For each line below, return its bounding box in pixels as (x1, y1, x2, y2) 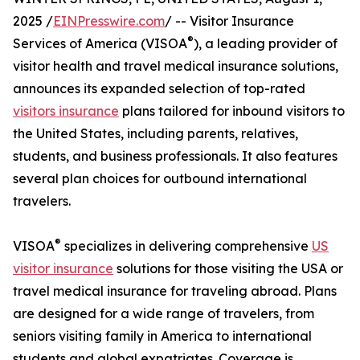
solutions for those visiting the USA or (113, 260, 343, 277)
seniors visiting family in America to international (13, 328, 312, 345)
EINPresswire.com (53, 13, 165, 30)
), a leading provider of (194, 35, 337, 52)
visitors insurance (13, 103, 119, 120)
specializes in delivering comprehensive (61, 238, 312, 255)
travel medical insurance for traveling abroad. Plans (13, 283, 337, 300)
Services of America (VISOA (13, 35, 187, 52)
